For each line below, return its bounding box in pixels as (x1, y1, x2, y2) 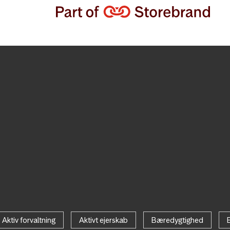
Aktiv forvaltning (2, 215, 55, 225)
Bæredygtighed (151, 215, 203, 225)
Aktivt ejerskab (79, 215, 128, 225)
